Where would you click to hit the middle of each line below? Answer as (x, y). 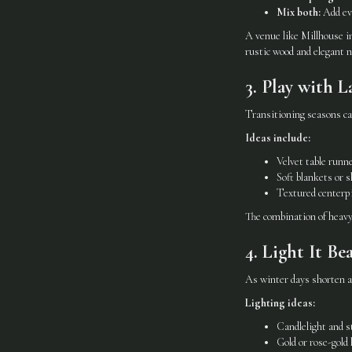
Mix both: (299, 12)
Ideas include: (278, 138)
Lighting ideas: (280, 303)
